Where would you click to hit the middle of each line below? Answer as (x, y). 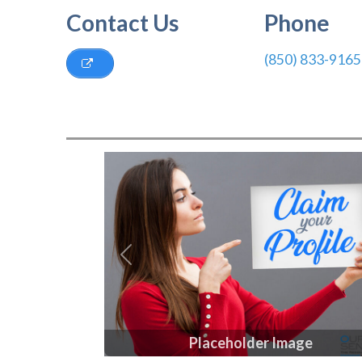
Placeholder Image (250, 343)
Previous (153, 264)
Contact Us (123, 23)
